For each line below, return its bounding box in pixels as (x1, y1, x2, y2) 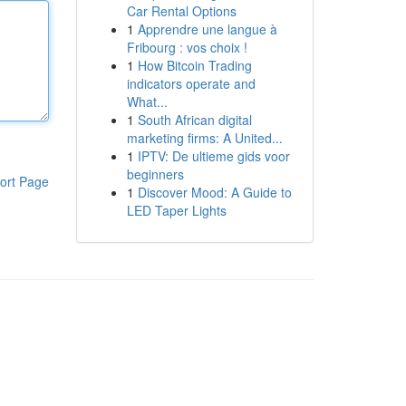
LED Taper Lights (126, 201, 227, 219)
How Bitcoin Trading (137, 56, 252, 74)
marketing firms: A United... (126, 129, 283, 147)
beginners (126, 165, 184, 183)
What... (126, 92, 168, 111)
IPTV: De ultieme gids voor (137, 147, 290, 165)
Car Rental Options (126, 2, 237, 20)
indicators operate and (126, 74, 256, 92)
